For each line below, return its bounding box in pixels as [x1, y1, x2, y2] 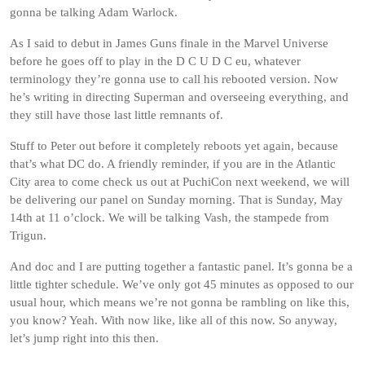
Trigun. [10, 229, 46, 242]
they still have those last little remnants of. [10, 108, 223, 121]
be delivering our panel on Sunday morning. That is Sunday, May [10, 193, 343, 206]
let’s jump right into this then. [10, 332, 159, 345]
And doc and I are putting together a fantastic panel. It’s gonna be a [10, 260, 353, 273]
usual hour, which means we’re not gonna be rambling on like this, [10, 296, 350, 309]
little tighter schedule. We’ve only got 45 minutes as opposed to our [10, 278, 354, 291]
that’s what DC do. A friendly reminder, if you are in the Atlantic [10, 157, 336, 170]
